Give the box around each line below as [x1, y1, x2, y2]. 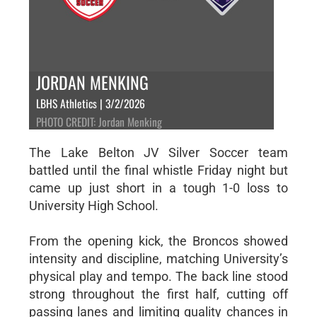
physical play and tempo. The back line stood [28, 268, 289, 284]
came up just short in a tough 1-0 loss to [28, 180, 289, 195]
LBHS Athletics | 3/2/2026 [35, 94, 145, 112]
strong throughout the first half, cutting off [28, 286, 289, 301]
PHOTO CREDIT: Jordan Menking [35, 113, 162, 130]
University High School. [28, 197, 158, 213]
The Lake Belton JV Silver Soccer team [28, 144, 289, 160]
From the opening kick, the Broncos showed [28, 233, 289, 248]
